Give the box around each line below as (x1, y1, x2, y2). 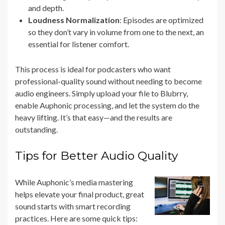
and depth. (28, 3, 64, 13)
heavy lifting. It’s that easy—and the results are (15, 113, 172, 123)
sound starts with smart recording (15, 201, 131, 211)
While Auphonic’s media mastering (15, 177, 133, 187)
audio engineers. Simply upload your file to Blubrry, (15, 88, 188, 98)
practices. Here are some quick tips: (15, 213, 138, 223)
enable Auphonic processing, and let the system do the (15, 100, 199, 110)
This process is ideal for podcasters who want (15, 64, 171, 74)
